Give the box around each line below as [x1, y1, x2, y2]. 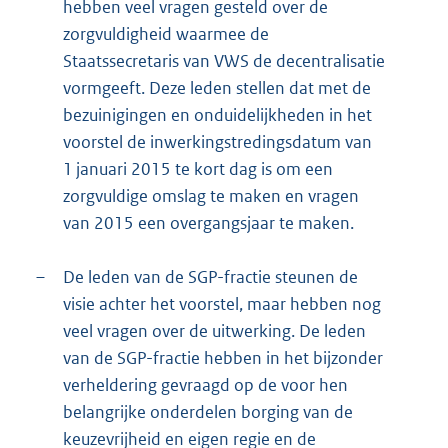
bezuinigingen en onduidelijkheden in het [63, 104, 372, 127]
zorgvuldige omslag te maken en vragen [63, 185, 359, 208]
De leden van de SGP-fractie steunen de [63, 266, 358, 289]
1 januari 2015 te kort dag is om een [63, 158, 333, 181]
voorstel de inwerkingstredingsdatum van [63, 131, 372, 154]
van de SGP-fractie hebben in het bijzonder [63, 347, 383, 370]
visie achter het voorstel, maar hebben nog [63, 293, 381, 316]
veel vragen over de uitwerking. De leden [63, 320, 366, 343]
